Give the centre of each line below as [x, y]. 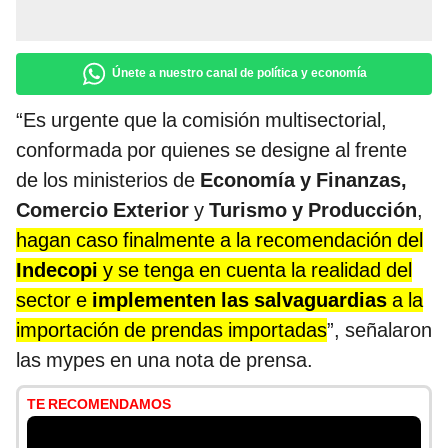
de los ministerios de [108, 180]
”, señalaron [379, 330]
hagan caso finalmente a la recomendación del [219, 240]
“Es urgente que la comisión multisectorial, [201, 120]
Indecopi [57, 270]
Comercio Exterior [102, 210]
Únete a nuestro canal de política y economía [239, 73]
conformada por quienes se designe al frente [211, 150]
